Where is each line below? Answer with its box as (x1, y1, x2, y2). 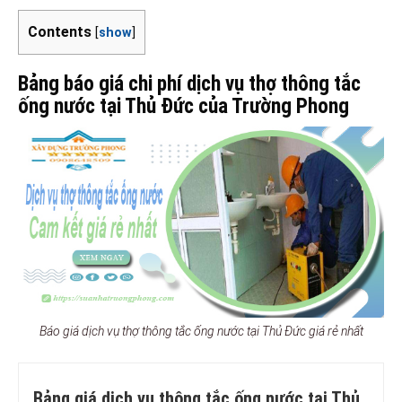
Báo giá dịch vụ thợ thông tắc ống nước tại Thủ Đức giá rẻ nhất (39, 324, 363, 339)
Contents (28, 22, 92, 40)
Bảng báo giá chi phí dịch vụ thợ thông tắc (18, 71, 361, 96)
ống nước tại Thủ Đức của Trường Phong (18, 93, 349, 118)
